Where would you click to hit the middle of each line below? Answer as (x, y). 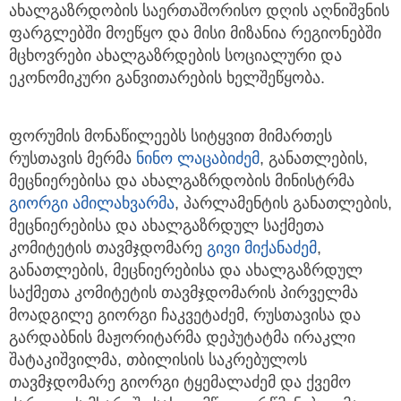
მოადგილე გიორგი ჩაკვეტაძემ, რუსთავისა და (185, 316)
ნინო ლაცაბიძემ (198, 159)
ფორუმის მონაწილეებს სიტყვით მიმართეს (171, 137)
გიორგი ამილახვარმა (92, 204)
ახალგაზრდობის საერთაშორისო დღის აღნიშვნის (199, 11)
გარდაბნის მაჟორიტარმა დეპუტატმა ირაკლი (182, 338)
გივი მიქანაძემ (262, 248)
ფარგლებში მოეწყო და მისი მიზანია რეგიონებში (195, 34)
